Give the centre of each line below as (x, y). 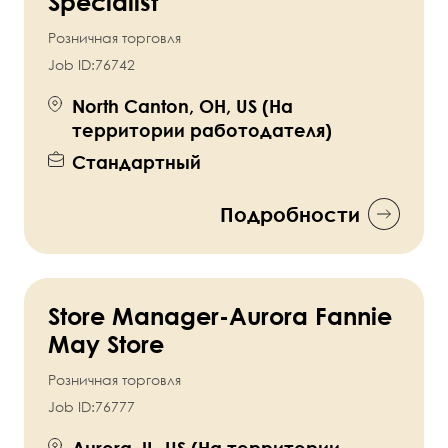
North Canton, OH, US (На (182, 106)
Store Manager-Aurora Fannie (220, 316)
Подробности (290, 214)
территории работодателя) (202, 130)
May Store (106, 344)
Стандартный (136, 162)
